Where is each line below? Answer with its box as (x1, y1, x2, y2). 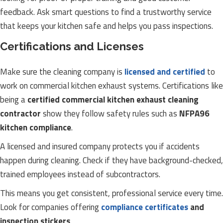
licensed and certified (124, 65, 205, 78)
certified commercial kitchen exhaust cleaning (27, 93, 199, 106)
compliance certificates (101, 201, 188, 214)
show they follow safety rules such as (41, 107, 179, 120)
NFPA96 (179, 107, 210, 120)
